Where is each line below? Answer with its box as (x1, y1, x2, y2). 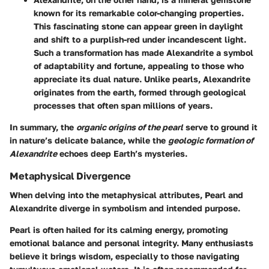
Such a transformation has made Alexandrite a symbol (34, 47, 253, 58)
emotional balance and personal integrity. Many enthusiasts (10, 238, 253, 249)
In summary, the (10, 122, 76, 132)
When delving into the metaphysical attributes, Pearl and (10, 190, 243, 201)
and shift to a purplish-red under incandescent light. (34, 34, 246, 44)
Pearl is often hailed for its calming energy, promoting (10, 225, 228, 235)
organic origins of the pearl (76, 122, 183, 132)
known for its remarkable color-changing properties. (34, 8, 244, 18)
